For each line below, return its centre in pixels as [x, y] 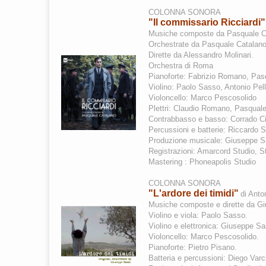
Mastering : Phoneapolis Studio [202, 162]
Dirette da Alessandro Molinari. [201, 55]
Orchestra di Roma [181, 66]
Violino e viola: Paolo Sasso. [198, 215]
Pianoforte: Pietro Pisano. [193, 247]
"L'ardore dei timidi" [194, 193]
